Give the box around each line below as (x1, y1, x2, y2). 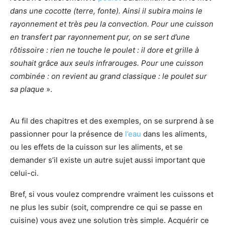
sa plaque (10, 84, 44, 94)
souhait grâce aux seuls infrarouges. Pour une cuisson (10, 58, 203, 68)
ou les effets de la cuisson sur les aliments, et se (10, 142, 183, 152)
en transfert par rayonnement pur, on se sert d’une (10, 32, 190, 42)
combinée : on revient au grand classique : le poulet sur (10, 71, 207, 81)
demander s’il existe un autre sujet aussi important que (10, 155, 205, 165)
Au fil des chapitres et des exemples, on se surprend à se (10, 116, 214, 126)
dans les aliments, (141, 129, 207, 139)
